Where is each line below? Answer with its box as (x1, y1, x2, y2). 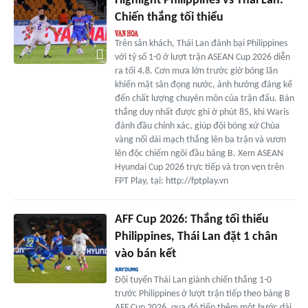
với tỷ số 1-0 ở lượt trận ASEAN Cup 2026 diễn (114, 52, 290, 63)
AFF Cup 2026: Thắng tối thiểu (114, 213, 269, 227)
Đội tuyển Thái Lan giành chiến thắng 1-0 (114, 275, 272, 286)
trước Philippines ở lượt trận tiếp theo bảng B (114, 289, 290, 300)
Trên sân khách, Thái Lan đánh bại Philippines (114, 38, 287, 49)
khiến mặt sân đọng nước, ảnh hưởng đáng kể (114, 80, 292, 91)
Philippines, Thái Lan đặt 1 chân (114, 230, 278, 244)
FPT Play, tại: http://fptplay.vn (114, 176, 228, 187)
